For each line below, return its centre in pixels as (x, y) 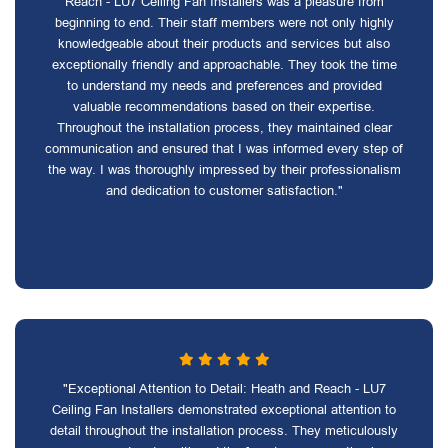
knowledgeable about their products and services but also (224, 43)
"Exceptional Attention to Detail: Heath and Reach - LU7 (224, 388)
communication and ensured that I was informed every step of (224, 148)
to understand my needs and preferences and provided (224, 85)
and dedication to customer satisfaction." (224, 190)
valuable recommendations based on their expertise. (224, 106)
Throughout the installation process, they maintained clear (224, 127)
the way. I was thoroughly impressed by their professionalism (224, 169)
